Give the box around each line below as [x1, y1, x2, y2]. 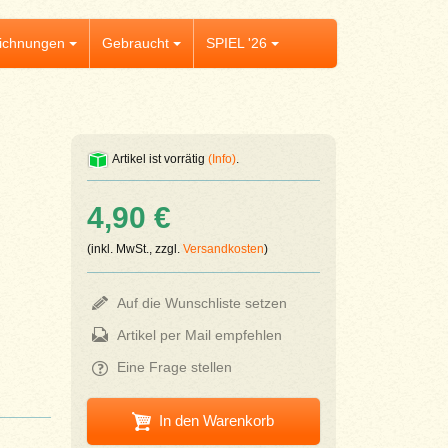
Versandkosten [182, 242, 264, 256]
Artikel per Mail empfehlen [116, 326, 282, 343]
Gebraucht [101, 35, 169, 51]
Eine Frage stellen [116, 358, 232, 375]
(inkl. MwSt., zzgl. [86, 242, 183, 256]
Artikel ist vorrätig [111, 152, 208, 166]
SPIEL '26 [205, 35, 267, 51]
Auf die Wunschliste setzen [116, 294, 287, 311]
